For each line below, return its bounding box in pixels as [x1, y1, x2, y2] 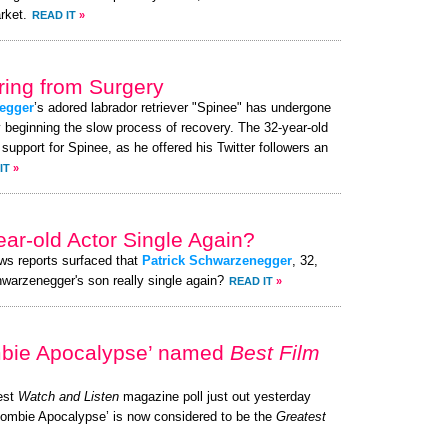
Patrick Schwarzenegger [142, 254, 292, 268]
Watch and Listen [18, 390, 119, 404]
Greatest [276, 410, 326, 424]
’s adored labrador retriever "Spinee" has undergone [34, 101, 331, 115]
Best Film [230, 341, 320, 364]
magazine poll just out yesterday [119, 390, 311, 404]
